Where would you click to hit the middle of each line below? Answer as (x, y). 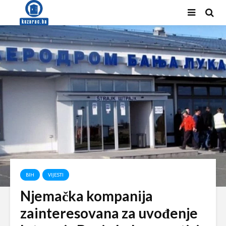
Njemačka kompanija (87, 196)
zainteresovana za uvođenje (109, 213)
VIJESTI (56, 175)
